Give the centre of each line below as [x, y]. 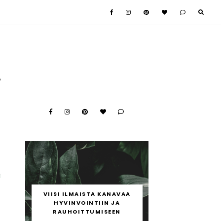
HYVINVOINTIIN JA [87, 203]
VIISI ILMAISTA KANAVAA [87, 194]
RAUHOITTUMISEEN [87, 212]
